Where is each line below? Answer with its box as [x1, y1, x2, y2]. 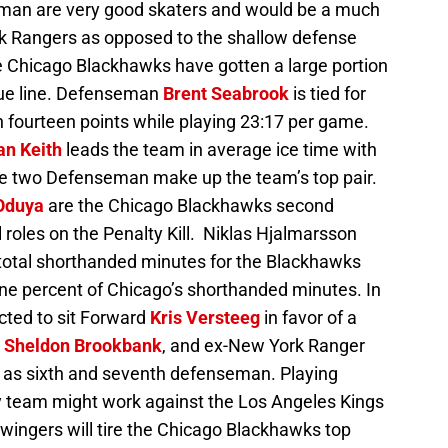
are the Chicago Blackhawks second [44, 195, 334, 217]
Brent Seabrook [163, 83, 289, 105]
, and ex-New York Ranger [162, 335, 365, 357]
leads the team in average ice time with [62, 139, 377, 161]
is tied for [289, 83, 366, 105]
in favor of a [260, 307, 357, 329]
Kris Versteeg [150, 307, 260, 329]
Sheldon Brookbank [4, 335, 162, 357]
